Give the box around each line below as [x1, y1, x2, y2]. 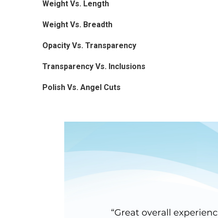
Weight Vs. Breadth [42, 20, 112, 30]
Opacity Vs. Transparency [42, 41, 136, 51]
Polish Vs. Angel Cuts [42, 83, 121, 92]
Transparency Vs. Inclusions [42, 62, 145, 72]
